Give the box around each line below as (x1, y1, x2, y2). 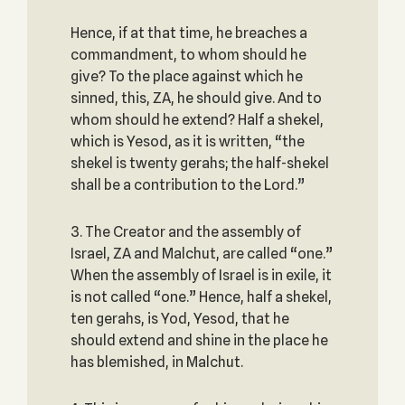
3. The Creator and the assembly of (70, 223, 301, 240)
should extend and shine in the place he (70, 332, 328, 349)
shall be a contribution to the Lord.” (70, 176, 305, 193)
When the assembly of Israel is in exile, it (70, 267, 332, 284)
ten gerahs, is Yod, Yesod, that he (70, 310, 289, 327)
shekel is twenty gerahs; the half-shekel (70, 155, 329, 172)
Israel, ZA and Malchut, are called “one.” (70, 245, 333, 262)
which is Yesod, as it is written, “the (70, 133, 305, 150)
